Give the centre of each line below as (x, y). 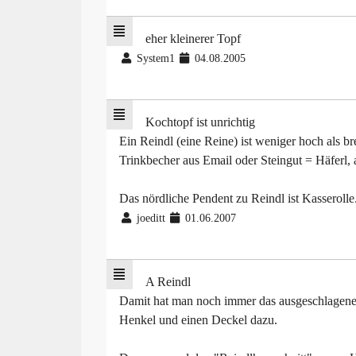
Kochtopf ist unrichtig (200, 122)
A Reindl (168, 282)
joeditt (151, 219)
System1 (155, 59)
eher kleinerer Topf (193, 39)
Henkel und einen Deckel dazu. (198, 320)
